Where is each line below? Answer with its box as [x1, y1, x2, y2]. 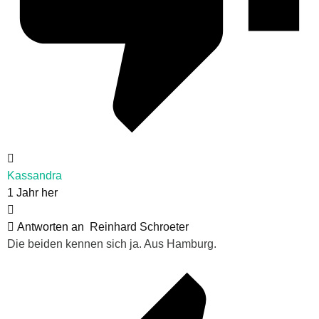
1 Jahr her [7, 187, 58, 199]
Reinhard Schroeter [90, 221, 189, 234]
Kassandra [7, 169, 62, 182]
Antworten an [14, 221, 90, 234]
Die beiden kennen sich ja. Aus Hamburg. [7, 238, 216, 251]
